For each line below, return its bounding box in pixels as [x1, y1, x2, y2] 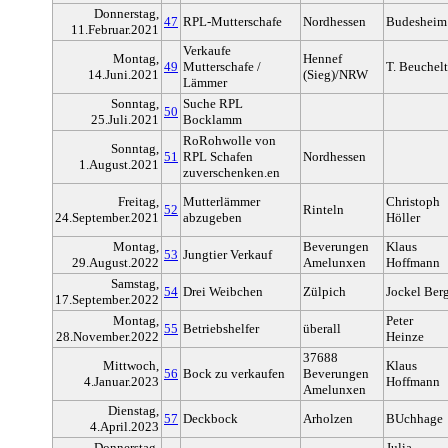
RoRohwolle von [183, 133, 276, 149]
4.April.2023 [90, 419, 159, 435]
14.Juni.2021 [88, 67, 159, 83]
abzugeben [183, 210, 242, 226]
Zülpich [303, 284, 346, 300]
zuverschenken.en [183, 165, 280, 181]
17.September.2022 [55, 292, 159, 308]
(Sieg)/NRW [303, 67, 368, 83]
